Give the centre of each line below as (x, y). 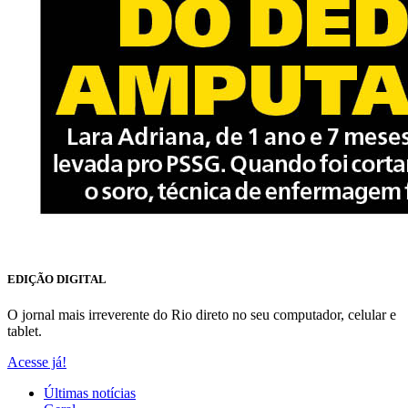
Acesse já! (37, 362)
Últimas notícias (90, 393)
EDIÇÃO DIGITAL (57, 280)
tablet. (25, 331)
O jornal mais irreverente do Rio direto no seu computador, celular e (202, 315)
